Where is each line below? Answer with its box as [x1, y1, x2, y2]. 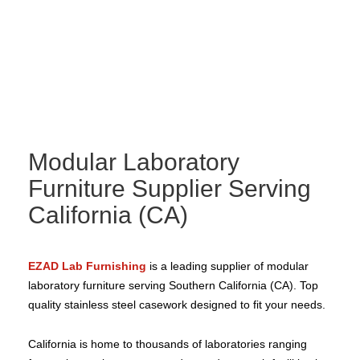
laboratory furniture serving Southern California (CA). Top [28, 279, 318, 292]
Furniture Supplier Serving [28, 175, 311, 202]
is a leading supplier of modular [146, 260, 309, 273]
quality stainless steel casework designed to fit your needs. [28, 298, 325, 312]
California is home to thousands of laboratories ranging [28, 337, 307, 351]
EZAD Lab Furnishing [28, 260, 146, 273]
